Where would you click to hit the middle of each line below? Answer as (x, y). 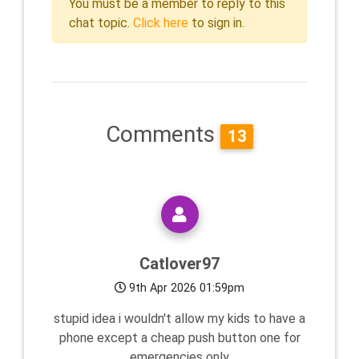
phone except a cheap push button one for (179, 338)
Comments (163, 134)
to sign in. (216, 23)
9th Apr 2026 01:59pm (185, 288)
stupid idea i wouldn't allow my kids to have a (179, 319)
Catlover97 (179, 264)
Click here (161, 23)
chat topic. (101, 23)
